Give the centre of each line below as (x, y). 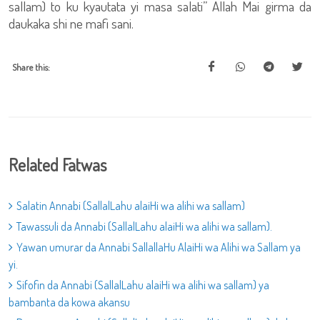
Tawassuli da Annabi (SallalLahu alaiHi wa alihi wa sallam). (144, 226)
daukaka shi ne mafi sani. (71, 23)
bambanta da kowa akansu (69, 302)
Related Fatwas (57, 165)
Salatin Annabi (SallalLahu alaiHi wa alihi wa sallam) (131, 206)
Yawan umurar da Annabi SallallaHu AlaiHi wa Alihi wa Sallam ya (159, 247)
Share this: (31, 67)
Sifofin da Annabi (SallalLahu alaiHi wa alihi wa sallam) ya (143, 285)
